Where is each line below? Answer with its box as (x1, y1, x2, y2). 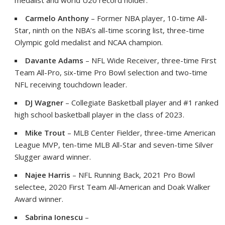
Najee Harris (25, 170, 71, 180)
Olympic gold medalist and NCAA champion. (15, 37, 163, 48)
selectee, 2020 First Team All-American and (15, 182, 168, 192)
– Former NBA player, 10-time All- (89, 13, 208, 24)
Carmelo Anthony (25, 13, 89, 24)
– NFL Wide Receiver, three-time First (83, 55, 217, 66)
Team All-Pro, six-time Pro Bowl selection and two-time (15, 67, 208, 78)
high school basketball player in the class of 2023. (15, 109, 185, 120)
